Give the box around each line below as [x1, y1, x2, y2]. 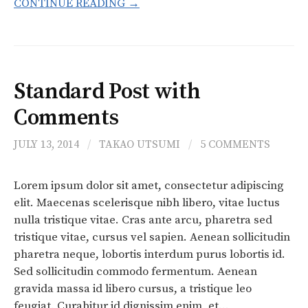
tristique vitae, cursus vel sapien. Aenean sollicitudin [14, 229, 290, 245]
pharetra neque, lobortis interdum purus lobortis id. [14, 246, 285, 262]
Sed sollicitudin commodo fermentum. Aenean [14, 263, 257, 279]
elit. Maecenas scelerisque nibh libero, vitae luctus [14, 195, 280, 210]
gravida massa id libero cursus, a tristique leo [14, 280, 252, 296]
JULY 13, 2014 [14, 137, 79, 151]
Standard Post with [14, 78, 201, 106]
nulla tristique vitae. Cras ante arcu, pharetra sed [14, 212, 272, 228]
